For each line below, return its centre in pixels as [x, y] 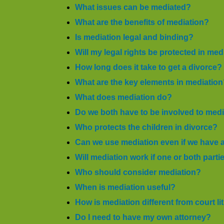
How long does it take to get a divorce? [148, 67]
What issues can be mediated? [133, 7]
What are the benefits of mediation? [142, 22]
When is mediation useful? [125, 187]
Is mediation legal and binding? [134, 37]
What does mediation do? [123, 97]
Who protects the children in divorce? [146, 127]
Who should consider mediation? [138, 172]
